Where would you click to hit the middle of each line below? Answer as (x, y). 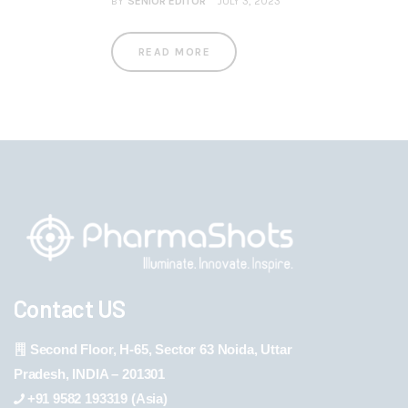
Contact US (70, 309)
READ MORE (174, 51)
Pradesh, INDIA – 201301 (90, 374)
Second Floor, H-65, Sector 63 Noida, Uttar (161, 350)
